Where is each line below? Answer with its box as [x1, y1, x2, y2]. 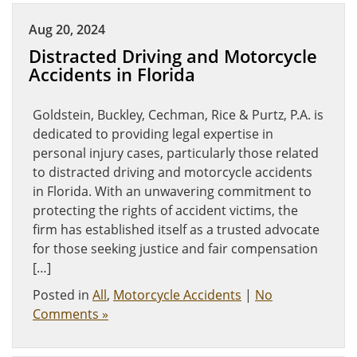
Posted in [33, 286, 92, 304]
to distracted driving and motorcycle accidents [33, 163, 312, 181]
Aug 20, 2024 [29, 21, 105, 38]
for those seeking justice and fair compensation [33, 240, 318, 257]
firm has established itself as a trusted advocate [33, 221, 320, 238]
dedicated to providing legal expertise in [33, 125, 273, 143]
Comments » [33, 305, 108, 323]
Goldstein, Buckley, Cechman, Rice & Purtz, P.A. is [33, 106, 324, 124]
